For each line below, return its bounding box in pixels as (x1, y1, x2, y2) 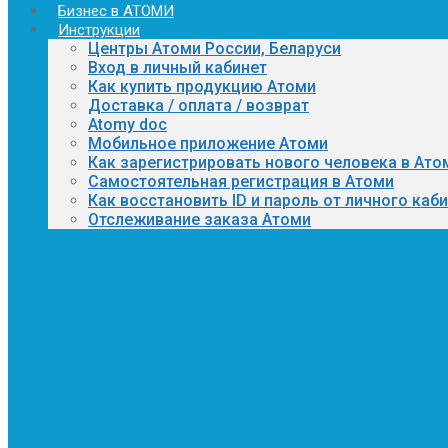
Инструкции (58, 21, 140, 39)
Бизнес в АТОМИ (58, 2, 174, 20)
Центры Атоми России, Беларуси (88, 39, 341, 58)
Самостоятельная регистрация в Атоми (88, 172, 394, 191)
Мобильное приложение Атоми (88, 134, 328, 153)
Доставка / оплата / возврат (88, 96, 309, 115)
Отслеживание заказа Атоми (88, 210, 311, 229)
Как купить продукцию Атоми (88, 77, 316, 96)
